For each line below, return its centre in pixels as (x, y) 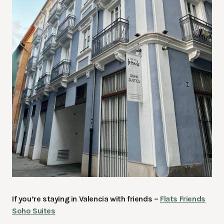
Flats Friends (183, 198)
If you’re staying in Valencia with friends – (86, 198)
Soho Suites (34, 210)
